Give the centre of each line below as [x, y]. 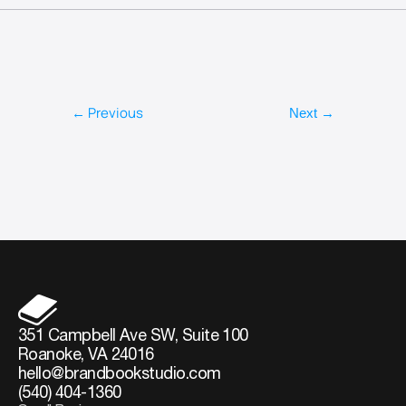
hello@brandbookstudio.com [120, 373]
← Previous [107, 113]
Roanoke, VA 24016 [86, 354]
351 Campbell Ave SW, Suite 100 [133, 335]
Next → [312, 113]
